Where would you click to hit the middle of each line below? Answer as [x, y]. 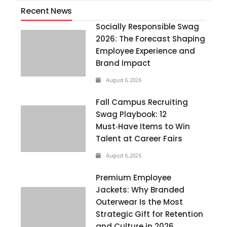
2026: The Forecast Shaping [151, 39]
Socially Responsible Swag [148, 26]
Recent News [46, 11]
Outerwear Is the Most [140, 202]
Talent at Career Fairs [139, 138]
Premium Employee [134, 177]
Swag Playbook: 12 [131, 114]
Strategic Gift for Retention [150, 214]
